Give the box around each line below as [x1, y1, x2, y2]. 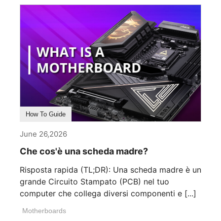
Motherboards [22, 207, 66, 215]
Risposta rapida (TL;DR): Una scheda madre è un [20, 165, 201, 175]
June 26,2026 [20, 129, 67, 139]
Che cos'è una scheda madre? [20, 146, 148, 157]
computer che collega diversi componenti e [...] [20, 188, 196, 199]
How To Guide [26, 110, 66, 118]
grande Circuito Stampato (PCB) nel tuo [20, 177, 169, 187]
